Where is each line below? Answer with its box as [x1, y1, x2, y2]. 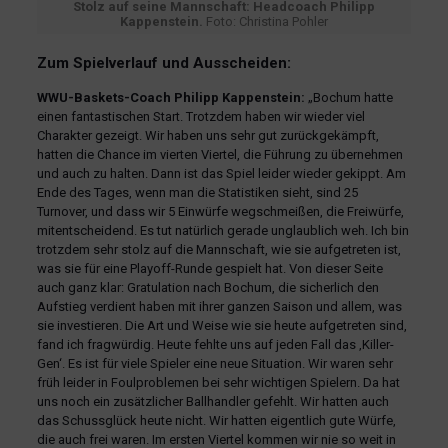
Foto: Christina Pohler [205, 14, 328, 30]
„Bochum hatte [304, 90, 393, 106]
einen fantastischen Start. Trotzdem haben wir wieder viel [36, 109, 365, 125]
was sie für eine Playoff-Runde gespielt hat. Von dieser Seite [36, 261, 383, 277]
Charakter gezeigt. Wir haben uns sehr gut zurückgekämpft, [36, 128, 379, 144]
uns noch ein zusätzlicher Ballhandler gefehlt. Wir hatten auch [36, 394, 389, 410]
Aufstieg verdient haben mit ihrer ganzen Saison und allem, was [36, 299, 402, 315]
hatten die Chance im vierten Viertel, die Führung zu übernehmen [36, 147, 403, 163]
